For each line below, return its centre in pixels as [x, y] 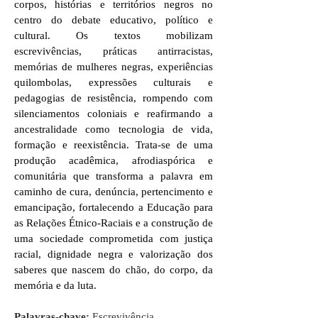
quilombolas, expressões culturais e [114, 82]
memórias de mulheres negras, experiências [114, 66]
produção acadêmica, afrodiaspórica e [114, 160]
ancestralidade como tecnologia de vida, [114, 129]
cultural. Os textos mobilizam [114, 35]
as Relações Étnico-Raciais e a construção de [114, 223]
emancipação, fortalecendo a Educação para [114, 207]
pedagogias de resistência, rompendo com [114, 98]
